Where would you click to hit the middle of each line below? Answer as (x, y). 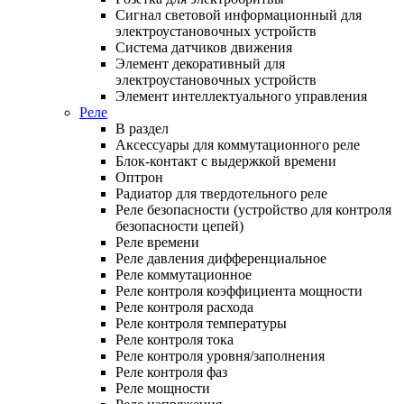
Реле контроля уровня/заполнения (220, 355)
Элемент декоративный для (200, 63)
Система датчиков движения (204, 47)
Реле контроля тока (174, 339)
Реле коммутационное (184, 274)
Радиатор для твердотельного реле (221, 193)
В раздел (142, 128)
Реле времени (157, 242)
